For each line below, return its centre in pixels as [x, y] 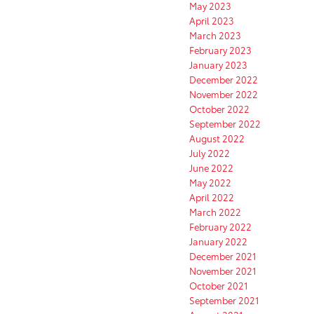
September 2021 [224, 300]
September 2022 [225, 124]
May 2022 [210, 183]
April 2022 [212, 197]
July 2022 [210, 153]
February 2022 [220, 227]
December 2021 [223, 256]
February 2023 [220, 50]
